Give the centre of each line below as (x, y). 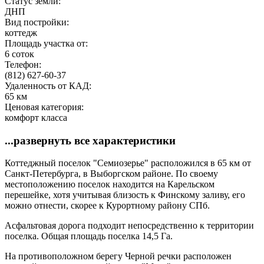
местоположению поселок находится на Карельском (110, 184)
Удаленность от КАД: (49, 85)
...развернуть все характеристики (90, 140)
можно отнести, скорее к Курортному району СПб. (107, 206)
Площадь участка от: (47, 43)
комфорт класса (36, 117)
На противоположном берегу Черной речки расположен (118, 256)
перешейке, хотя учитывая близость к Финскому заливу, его (125, 195)
